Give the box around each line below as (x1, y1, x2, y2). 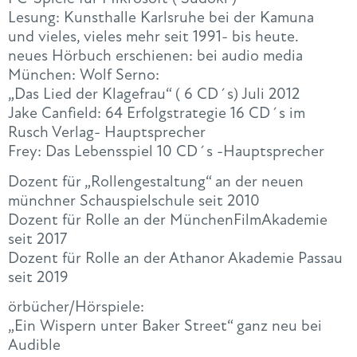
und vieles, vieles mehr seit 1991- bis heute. (8, 26, 299, 47)
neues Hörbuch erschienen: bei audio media (8, 45, 303, 66)
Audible (8, 335, 61, 355)
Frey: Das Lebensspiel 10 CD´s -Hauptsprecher (8, 141, 324, 162)
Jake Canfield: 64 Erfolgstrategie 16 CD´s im (8, 103, 305, 124)
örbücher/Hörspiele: (8, 296, 144, 317)
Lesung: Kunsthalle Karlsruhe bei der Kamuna (8, 7, 314, 28)
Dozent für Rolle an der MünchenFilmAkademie (8, 209, 328, 229)
